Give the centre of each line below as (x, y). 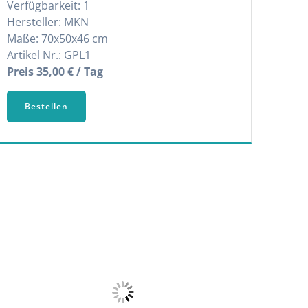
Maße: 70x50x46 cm (57, 38)
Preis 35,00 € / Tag (55, 71)
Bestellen (46, 106)
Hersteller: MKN (47, 22)
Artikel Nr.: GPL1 (48, 55)
